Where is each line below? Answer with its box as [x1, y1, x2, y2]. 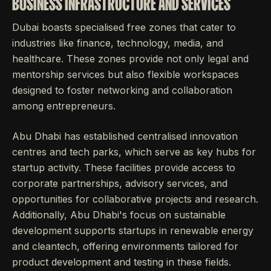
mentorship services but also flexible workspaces [12, 68, 239, 80]
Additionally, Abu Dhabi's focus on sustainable [12, 209, 226, 221]
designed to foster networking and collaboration [12, 84, 232, 96]
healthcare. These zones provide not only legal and [12, 53, 249, 65]
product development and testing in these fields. [12, 256, 231, 268]
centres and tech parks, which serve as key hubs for [12, 146, 256, 158]
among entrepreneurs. [12, 100, 116, 112]
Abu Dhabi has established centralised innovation [12, 130, 238, 142]
